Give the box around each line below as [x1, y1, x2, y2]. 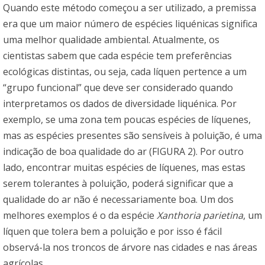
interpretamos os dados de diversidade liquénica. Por [3, 96, 237, 110]
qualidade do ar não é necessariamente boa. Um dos [3, 192, 234, 206]
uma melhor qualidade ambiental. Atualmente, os [3, 33, 219, 46]
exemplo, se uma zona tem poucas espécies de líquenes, [3, 112, 251, 126]
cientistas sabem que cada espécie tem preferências [3, 49, 232, 62]
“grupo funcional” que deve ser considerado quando [3, 80, 233, 94]
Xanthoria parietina [157, 208, 243, 222]
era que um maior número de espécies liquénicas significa [3, 17, 257, 30]
